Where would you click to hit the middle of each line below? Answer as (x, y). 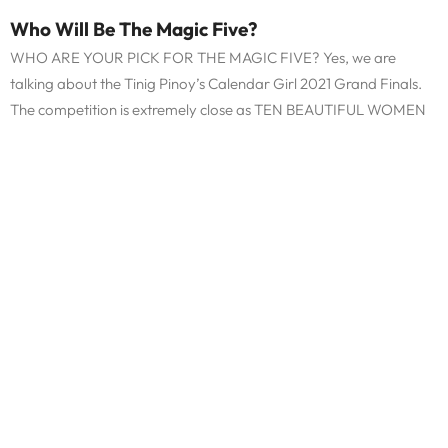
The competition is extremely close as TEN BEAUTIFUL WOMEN (218, 109)
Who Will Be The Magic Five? (133, 28)
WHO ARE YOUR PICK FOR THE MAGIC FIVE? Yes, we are (203, 57)
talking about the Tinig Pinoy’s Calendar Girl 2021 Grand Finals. (216, 83)
